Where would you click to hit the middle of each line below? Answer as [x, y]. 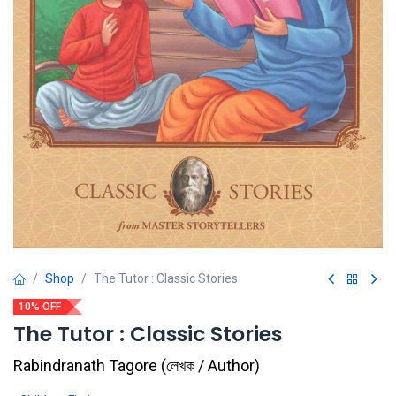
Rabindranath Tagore [85, 366]
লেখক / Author [210, 366]
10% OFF [40, 307]
